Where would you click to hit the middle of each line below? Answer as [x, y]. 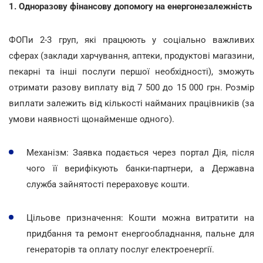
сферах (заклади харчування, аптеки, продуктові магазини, [131, 55]
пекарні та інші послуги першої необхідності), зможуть [131, 71]
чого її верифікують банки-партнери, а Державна [140, 168]
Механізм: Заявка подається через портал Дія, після [140, 152]
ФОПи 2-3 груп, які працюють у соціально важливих [131, 40]
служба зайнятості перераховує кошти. [108, 184]
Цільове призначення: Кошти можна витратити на [140, 218]
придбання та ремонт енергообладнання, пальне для [140, 233]
